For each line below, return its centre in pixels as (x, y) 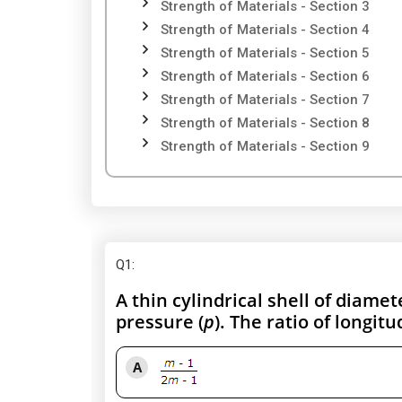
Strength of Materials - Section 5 (265, 53)
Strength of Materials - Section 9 (265, 146)
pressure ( (160, 322)
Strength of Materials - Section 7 (265, 100)
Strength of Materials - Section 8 (265, 123)
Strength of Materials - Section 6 (265, 76)
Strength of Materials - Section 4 (265, 30)
